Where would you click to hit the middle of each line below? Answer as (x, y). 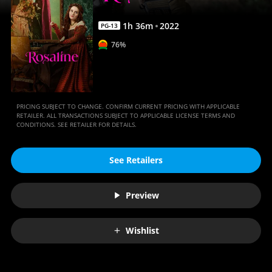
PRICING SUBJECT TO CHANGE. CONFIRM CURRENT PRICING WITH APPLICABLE (128, 106)
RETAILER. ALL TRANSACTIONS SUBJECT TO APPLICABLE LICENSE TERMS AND (125, 115)
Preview (142, 195)
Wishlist (142, 231)
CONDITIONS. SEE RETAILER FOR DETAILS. (76, 124)
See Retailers (136, 160)
